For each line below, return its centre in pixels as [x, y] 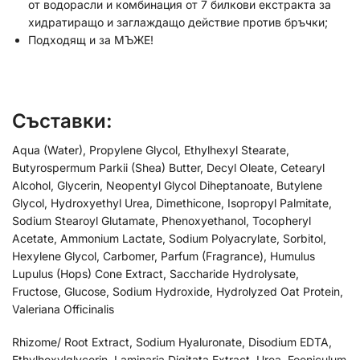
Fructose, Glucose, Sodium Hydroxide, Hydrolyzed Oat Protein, [178, 291]
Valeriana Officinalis [63, 309]
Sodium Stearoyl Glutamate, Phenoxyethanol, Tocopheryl [162, 220]
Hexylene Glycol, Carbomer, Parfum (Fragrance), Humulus [164, 256]
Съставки [59, 121]
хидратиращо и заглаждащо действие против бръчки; [178, 22]
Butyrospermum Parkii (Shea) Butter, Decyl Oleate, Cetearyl [168, 167]
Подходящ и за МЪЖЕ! [91, 40]
